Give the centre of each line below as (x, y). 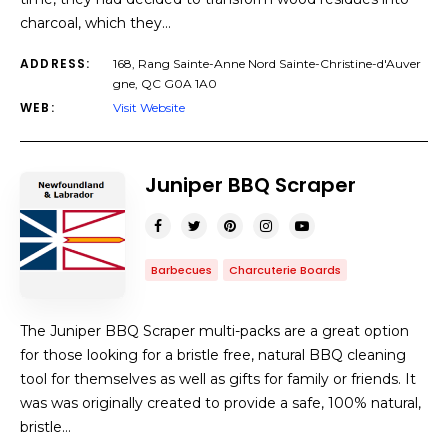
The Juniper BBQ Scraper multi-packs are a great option (214, 331)
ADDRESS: (55, 63)
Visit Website (149, 107)
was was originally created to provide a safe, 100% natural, (220, 403)
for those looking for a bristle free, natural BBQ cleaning (213, 355)
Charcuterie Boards (285, 270)
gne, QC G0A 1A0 (165, 83)
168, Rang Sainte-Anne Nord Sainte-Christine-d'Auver (267, 63)
